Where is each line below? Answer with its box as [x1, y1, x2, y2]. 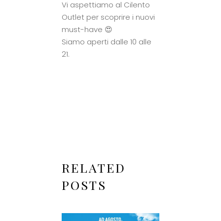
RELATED [62, 159, 126, 176]
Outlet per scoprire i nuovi [62, 11, 155, 22]
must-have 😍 [62, 24, 112, 35]
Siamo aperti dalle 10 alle [62, 36, 151, 47]
